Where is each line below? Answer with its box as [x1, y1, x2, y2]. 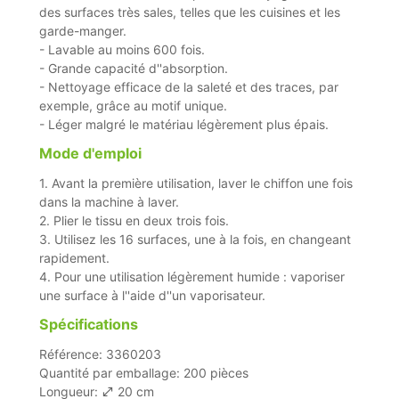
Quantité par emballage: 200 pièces [39, 364, 249, 380]
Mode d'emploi [39, 143, 142, 162]
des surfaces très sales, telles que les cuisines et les [39, 4, 341, 20]
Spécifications [39, 314, 139, 333]
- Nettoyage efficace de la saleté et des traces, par [39, 78, 339, 94]
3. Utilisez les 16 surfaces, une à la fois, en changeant [39, 231, 352, 247]
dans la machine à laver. [39, 193, 180, 209]
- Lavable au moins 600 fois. [39, 41, 206, 57]
